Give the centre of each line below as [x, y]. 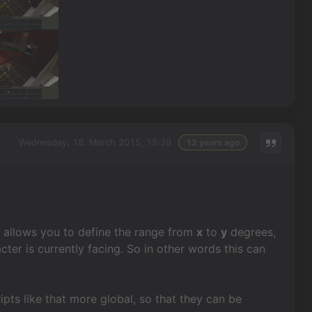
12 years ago [212, 143]
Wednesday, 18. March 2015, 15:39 [95, 143]
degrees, [252, 232]
